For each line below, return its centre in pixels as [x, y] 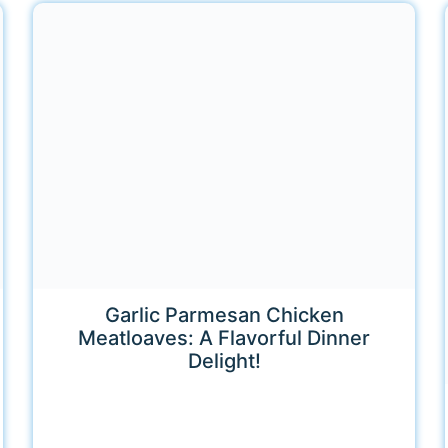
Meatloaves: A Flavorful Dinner [224, 337]
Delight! [224, 360]
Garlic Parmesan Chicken [224, 314]
